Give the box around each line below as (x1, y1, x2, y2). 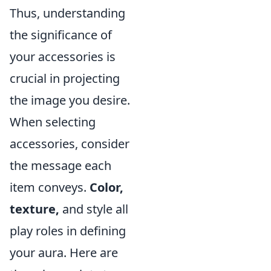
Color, (90, 179, 123, 196)
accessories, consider (10, 135, 129, 152)
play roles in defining (10, 223, 126, 240)
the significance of (10, 27, 112, 44)
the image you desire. (10, 92, 130, 109)
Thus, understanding (10, 5, 125, 22)
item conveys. (10, 179, 90, 196)
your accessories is (10, 48, 116, 65)
